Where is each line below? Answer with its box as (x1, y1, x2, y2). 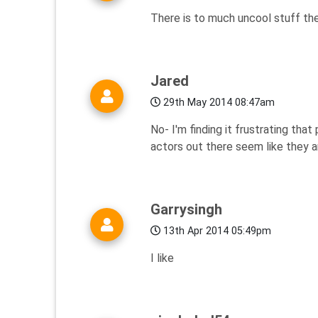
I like (150, 251, 174, 265)
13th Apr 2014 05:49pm (160, 225, 271, 238)
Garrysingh (150, 201, 222, 219)
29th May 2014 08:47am (160, 97, 275, 109)
